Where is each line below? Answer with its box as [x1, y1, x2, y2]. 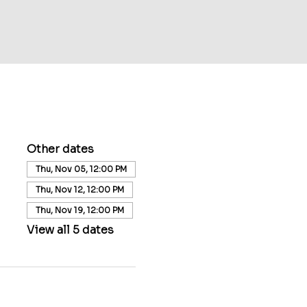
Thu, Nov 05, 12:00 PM [35, 164, 127, 174]
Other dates [26, 142, 94, 156]
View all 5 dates [26, 223, 114, 237]
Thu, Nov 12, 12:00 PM [35, 184, 124, 195]
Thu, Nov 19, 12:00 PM [35, 205, 124, 215]
